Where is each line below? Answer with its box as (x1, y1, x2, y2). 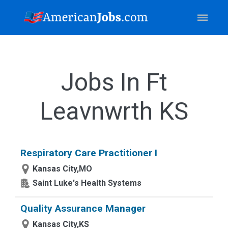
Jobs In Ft (61, 68, 167, 97)
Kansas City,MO (33, 164, 92, 174)
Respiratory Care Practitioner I (20, 147, 157, 159)
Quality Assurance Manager (20, 203, 146, 214)
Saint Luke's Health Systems (33, 178, 141, 188)
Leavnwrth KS (40, 97, 188, 126)
